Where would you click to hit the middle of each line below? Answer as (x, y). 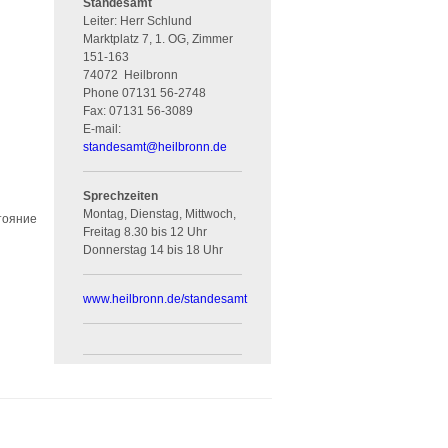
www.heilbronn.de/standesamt (165, 298)
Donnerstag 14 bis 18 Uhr (153, 249)
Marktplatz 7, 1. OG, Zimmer (158, 38)
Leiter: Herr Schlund (138, 20)
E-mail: (102, 128)
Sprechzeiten (121, 195)
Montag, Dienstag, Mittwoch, (160, 213)
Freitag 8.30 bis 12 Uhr (145, 231)
